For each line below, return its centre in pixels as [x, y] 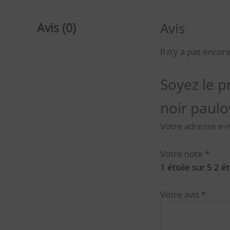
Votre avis [181, 194]
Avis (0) [56, 28]
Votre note [183, 154]
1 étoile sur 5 [186, 167]
